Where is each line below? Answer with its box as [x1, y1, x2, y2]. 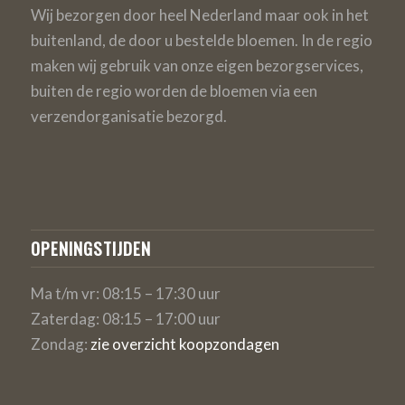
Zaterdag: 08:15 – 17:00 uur [30, 308, 221, 328]
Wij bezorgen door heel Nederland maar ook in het [30, 5, 369, 25]
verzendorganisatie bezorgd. [30, 107, 227, 127]
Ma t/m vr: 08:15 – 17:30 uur [30, 283, 221, 303]
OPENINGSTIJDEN [30, 235, 151, 260]
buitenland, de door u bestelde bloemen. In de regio [30, 31, 372, 51]
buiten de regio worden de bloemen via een [30, 81, 317, 101]
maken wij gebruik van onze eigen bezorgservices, [30, 56, 363, 76]
